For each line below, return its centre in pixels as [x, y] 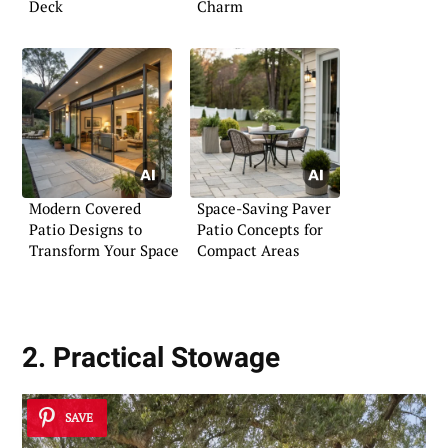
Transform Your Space [104, 249]
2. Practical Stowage [151, 358]
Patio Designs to [85, 228]
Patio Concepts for [260, 228]
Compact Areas [248, 249]
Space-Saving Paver [264, 207]
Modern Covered [85, 207]
